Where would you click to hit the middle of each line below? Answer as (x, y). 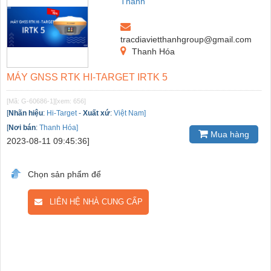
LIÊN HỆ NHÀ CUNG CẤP (92, 201)
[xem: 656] (70, 101)
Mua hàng (229, 134)
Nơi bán (22, 127)
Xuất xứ (96, 113)
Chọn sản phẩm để (64, 174)
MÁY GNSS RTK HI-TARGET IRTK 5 (87, 77)
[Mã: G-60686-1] (31, 101)
